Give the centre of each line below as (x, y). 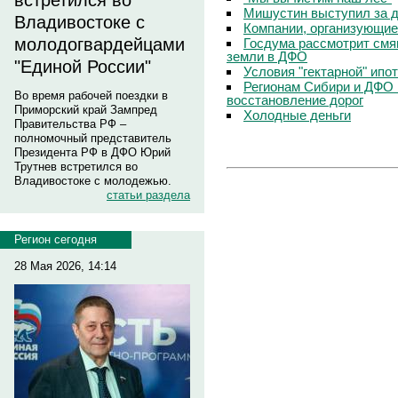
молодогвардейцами (99, 44)
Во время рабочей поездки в (91, 96)
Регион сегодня (56, 239)
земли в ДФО (267, 56)
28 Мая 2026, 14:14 (65, 266)
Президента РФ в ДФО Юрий (92, 152)
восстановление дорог (295, 99)
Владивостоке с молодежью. (93, 181)
